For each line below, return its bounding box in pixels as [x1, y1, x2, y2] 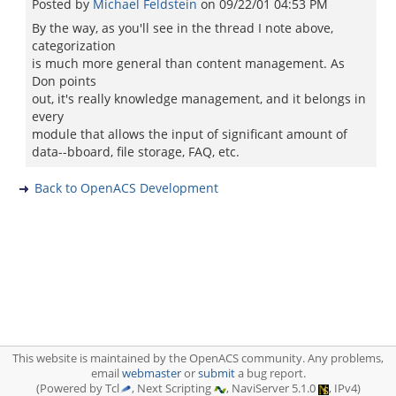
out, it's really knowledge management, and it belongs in [32, 90, 366, 107]
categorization [32, 37, 116, 54]
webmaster [121, 366, 181, 381]
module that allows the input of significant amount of [32, 126, 347, 142]
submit [197, 366, 235, 381]
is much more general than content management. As [32, 55, 345, 72]
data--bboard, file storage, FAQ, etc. [32, 143, 240, 160]
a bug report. [234, 366, 306, 381]
